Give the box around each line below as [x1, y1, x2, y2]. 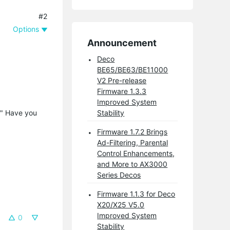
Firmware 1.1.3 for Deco [97, 189, 176, 198]
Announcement [87, 37, 157, 48]
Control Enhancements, [97, 148, 175, 158]
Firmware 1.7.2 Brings [97, 127, 168, 136]
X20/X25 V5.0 [97, 200, 145, 209]
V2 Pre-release [97, 75, 147, 85]
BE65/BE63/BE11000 [97, 65, 168, 74]
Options [13, 24, 40, 33]
